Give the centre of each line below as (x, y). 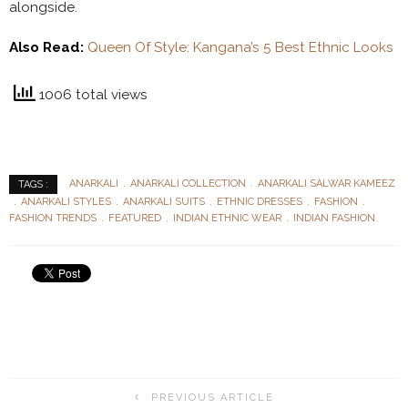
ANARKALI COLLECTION (188, 183)
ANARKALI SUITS (164, 201)
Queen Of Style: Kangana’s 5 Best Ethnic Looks (240, 47)
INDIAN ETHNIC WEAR (227, 218)
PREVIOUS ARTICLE (212, 398)
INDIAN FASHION (334, 218)
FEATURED (135, 218)
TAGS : (33, 184)
